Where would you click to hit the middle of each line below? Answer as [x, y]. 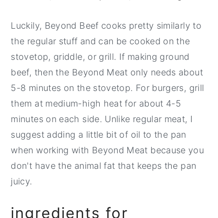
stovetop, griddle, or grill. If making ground [100, 56]
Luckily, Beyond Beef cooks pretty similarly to [106, 25]
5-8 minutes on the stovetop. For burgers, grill [108, 88]
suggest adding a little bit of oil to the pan [99, 134]
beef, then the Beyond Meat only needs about [107, 72]
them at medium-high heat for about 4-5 [96, 103]
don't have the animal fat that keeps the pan [104, 165]
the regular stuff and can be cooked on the [100, 41]
